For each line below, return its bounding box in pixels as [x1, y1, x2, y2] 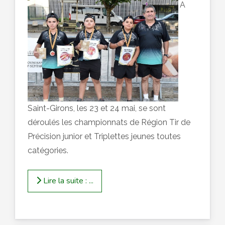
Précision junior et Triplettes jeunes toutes [28, 131, 181, 141]
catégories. [28, 145, 68, 155]
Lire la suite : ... [41, 175, 93, 187]
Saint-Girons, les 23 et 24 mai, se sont [28, 103, 166, 113]
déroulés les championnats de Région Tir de [28, 117, 190, 127]
